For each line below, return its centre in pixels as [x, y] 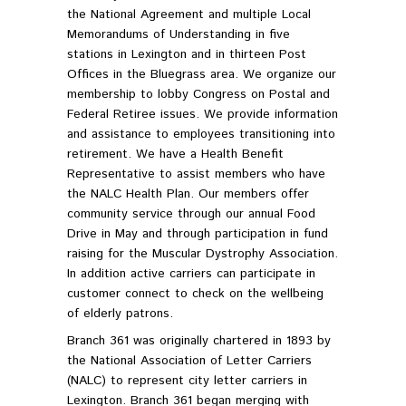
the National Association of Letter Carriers [189, 361]
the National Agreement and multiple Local [189, 15]
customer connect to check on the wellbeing [195, 294]
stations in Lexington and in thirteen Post [187, 55]
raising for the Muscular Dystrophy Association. [203, 254]
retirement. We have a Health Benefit [175, 155]
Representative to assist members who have [196, 174]
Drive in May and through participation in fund [198, 234]
